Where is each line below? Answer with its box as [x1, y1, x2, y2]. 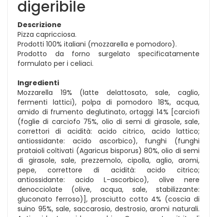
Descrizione [17, 19, 62, 30]
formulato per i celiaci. [17, 58, 93, 68]
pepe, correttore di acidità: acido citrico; [17, 165, 200, 175]
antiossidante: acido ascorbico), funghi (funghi [17, 136, 200, 146]
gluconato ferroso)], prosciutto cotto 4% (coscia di [17, 194, 200, 204]
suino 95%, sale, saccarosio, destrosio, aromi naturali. [17, 203, 200, 214]
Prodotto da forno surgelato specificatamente [17, 48, 200, 59]
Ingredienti [17, 77, 59, 88]
